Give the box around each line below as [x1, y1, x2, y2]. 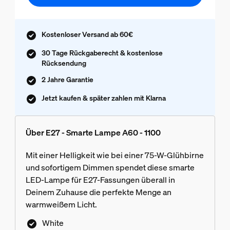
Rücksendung [41, 58, 86, 68]
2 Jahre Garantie [41, 74, 93, 85]
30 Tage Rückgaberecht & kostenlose [41, 48, 163, 58]
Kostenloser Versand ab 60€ [41, 29, 133, 40]
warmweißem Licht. [25, 199, 97, 210]
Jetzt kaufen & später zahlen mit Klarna [41, 93, 166, 103]
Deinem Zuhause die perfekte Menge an [25, 186, 171, 198]
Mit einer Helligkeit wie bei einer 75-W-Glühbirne [25, 149, 204, 161]
